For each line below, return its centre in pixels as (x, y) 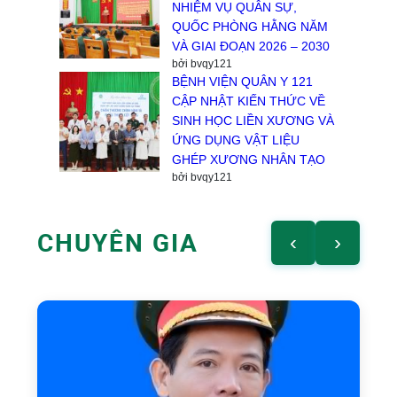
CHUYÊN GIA (118, 242)
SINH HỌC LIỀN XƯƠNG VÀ (253, 120)
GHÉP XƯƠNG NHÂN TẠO (249, 159)
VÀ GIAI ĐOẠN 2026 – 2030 (251, 46)
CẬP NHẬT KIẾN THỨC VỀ (249, 101)
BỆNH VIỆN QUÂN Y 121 (243, 81)
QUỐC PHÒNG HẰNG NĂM (250, 26)
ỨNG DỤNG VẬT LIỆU (236, 140)
